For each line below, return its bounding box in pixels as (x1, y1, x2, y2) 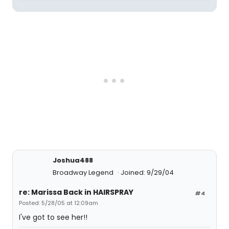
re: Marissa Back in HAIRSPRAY (19, 187, 133, 197)
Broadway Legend (53, 168, 115, 177)
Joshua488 (53, 155, 93, 165)
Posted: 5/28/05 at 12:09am (19, 199, 98, 207)
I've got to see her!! (19, 212, 87, 222)
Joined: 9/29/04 (121, 168, 174, 177)
